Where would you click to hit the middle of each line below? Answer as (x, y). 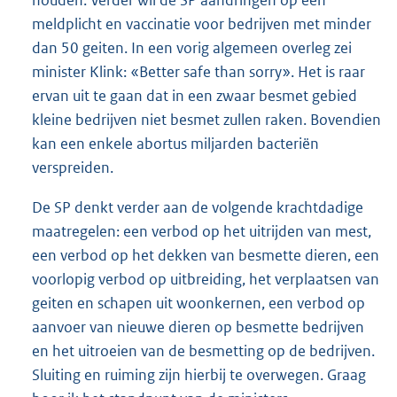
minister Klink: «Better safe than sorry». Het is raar (198, 71)
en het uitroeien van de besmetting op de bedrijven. (203, 350)
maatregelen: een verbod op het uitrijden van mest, (202, 231)
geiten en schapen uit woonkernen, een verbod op (198, 303)
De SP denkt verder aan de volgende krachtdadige (198, 207)
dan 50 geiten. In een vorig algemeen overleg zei (192, 47)
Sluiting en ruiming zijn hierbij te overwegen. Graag (199, 374)
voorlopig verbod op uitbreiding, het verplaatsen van (206, 279)
